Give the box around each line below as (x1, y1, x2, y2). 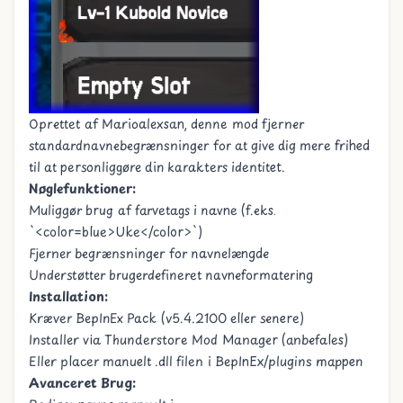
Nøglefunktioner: (29, 179, 136, 198)
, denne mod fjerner (184, 114, 304, 133)
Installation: (29, 287, 108, 306)
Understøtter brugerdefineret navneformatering (29, 265, 313, 284)
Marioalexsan (102, 114, 184, 133)
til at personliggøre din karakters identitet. (29, 157, 285, 176)
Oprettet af (29, 114, 102, 133)
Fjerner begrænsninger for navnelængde (29, 244, 269, 263)
